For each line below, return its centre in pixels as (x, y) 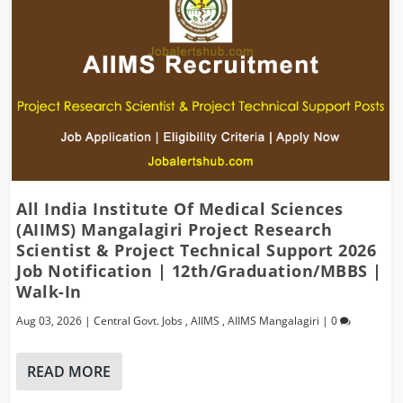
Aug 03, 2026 (49, 320)
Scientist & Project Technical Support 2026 (197, 250)
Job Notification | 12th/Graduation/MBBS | (199, 270)
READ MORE (69, 371)
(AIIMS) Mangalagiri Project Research (175, 229)
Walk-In (49, 291)
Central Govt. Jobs (139, 320)
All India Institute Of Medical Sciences (180, 208)
